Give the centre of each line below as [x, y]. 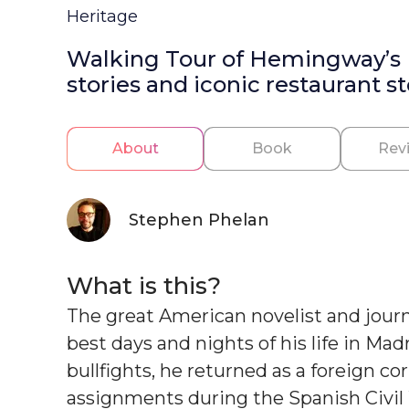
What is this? [144, 285]
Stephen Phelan [199, 220]
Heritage [102, 16]
